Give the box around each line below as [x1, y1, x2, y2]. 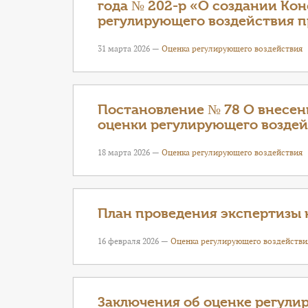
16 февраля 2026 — [98, 236, 170, 246]
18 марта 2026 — [98, 147, 162, 157]
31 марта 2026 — [98, 43, 162, 54]
